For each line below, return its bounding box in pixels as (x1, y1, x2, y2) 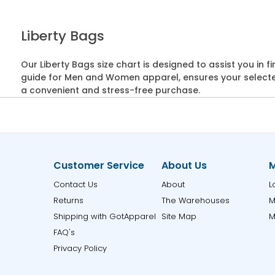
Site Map (161, 211, 196, 222)
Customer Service (53, 158, 145, 172)
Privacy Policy (53, 242, 107, 254)
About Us (161, 158, 207, 172)
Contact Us (53, 179, 98, 190)
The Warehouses (161, 195, 230, 206)
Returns (53, 195, 84, 206)
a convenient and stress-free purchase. (20, 84, 200, 96)
